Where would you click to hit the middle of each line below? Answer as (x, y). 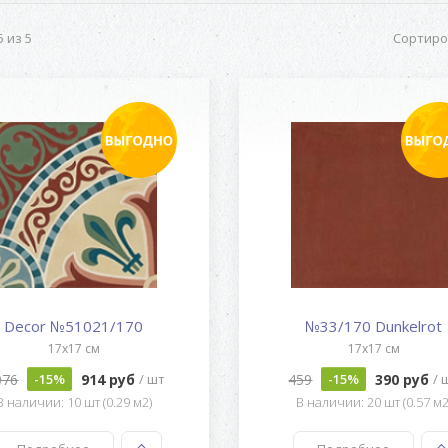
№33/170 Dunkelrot (374, 326)
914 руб (110, 379)
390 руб (404, 379)
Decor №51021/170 (74, 326)
